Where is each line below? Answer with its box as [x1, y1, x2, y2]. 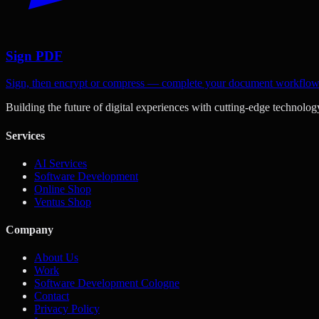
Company [6, 224, 53, 236]
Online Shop [34, 182, 91, 195]
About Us [34, 251, 78, 264]
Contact [34, 290, 69, 303]
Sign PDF [6, 48, 63, 63]
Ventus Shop [34, 195, 91, 208]
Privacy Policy [34, 303, 100, 315]
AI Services [34, 157, 87, 169]
